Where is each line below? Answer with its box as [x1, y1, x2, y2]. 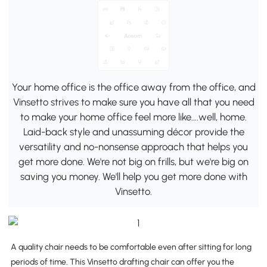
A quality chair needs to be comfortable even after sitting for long [10, 241, 252, 252]
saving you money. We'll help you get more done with [20, 170, 247, 182]
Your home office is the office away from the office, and [11, 80, 256, 93]
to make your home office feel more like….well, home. [20, 110, 247, 123]
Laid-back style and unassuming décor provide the [23, 125, 244, 138]
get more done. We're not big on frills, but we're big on [18, 155, 249, 167]
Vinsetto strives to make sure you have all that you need [13, 95, 254, 108]
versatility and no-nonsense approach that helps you [19, 140, 248, 153]
